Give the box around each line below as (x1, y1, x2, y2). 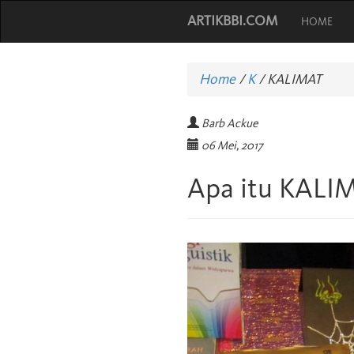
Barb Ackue (201, 116, 258, 130)
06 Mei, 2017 (201, 138, 263, 153)
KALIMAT (264, 70, 322, 88)
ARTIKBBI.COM (187, 12, 277, 29)
